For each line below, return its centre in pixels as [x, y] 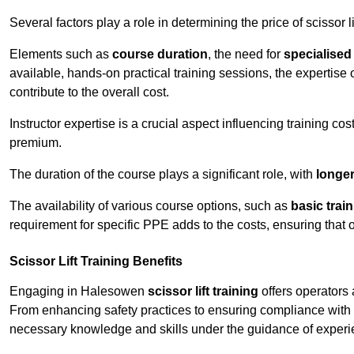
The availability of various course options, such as [150, 206]
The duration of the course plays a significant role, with [163, 175]
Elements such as [61, 55]
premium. [36, 143]
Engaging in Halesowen [79, 292]
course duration [160, 55]
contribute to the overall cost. [89, 92]
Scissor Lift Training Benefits [96, 262]
